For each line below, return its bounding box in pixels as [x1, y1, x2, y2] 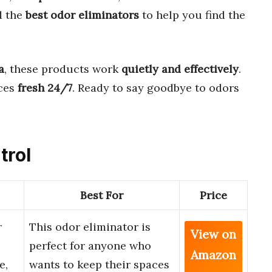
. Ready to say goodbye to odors [72, 80, 239, 95]
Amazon [191, 247, 236, 263]
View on [191, 226, 236, 242]
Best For [80, 188, 123, 203]
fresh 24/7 [18, 80, 72, 95]
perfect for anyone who [29, 239, 151, 253]
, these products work [4, 61, 121, 76]
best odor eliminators [25, 7, 139, 22]
